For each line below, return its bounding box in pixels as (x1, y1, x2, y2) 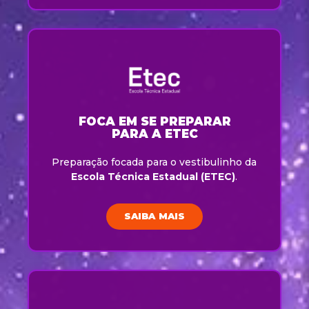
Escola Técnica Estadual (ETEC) (71, 170, 236, 183)
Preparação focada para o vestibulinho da (52, 155, 257, 168)
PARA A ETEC (111, 126, 198, 141)
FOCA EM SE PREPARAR (78, 114, 231, 128)
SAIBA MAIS (123, 210, 186, 222)
